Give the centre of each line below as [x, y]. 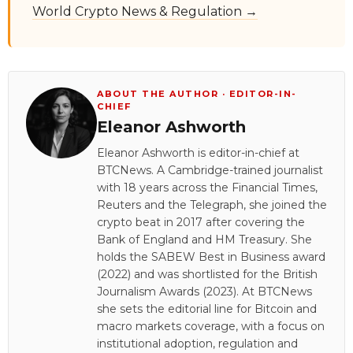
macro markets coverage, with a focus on [211, 326]
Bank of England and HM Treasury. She [204, 239]
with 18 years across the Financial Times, [207, 187]
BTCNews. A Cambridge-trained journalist [210, 170]
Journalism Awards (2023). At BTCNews [204, 291]
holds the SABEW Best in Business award [211, 256]
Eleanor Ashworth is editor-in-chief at [198, 152]
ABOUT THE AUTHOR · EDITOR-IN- [197, 93]
